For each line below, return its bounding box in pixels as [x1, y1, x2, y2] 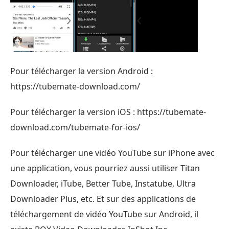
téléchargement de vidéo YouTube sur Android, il [10, 208, 198, 220]
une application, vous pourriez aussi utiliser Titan [10, 162, 200, 174]
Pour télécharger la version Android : [10, 65, 153, 77]
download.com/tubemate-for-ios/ [10, 121, 140, 133]
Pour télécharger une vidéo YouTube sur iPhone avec [10, 147, 215, 158]
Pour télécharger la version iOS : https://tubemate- [10, 106, 206, 118]
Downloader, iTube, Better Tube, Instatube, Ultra [10, 177, 196, 189]
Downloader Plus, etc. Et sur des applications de [10, 193, 196, 204]
